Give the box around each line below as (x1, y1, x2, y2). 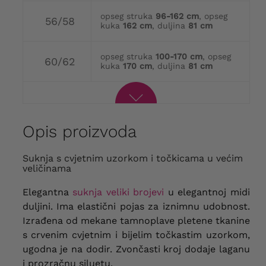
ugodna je (22, 243, 68, 255)
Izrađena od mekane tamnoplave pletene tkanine (22, 215, 250, 227)
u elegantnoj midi (164, 186, 250, 198)
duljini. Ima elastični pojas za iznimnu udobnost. (22, 201, 250, 213)
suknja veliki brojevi (72, 186, 164, 198)
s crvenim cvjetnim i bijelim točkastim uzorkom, (22, 229, 250, 241)
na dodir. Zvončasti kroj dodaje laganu (71, 243, 250, 255)
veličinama (22, 163, 71, 175)
